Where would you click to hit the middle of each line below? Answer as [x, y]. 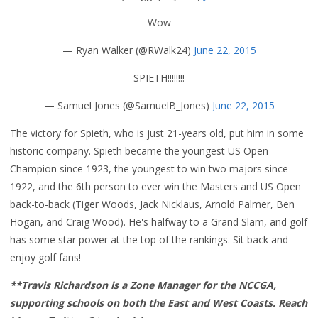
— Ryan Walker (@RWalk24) [128, 50]
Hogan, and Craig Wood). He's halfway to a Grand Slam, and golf [159, 222]
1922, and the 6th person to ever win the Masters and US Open [155, 186]
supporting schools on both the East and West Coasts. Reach [159, 303]
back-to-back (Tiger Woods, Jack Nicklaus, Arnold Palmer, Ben [152, 204]
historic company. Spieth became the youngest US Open [139, 151]
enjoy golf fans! [45, 257]
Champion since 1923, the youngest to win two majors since [149, 169]
